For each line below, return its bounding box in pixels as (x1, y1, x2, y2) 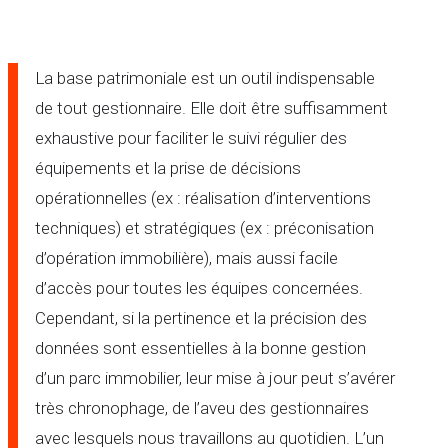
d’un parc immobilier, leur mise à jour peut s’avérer (35, 368, 395, 389)
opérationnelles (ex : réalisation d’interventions (35, 188, 371, 209)
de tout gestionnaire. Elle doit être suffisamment (35, 98, 388, 119)
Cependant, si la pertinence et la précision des (35, 308, 367, 329)
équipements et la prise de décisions (35, 158, 301, 179)
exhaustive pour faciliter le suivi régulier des (35, 128, 347, 149)
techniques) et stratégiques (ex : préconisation (35, 218, 374, 239)
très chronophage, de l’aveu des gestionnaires (35, 398, 369, 419)
